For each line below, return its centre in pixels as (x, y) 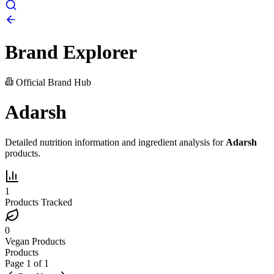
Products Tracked (39, 202)
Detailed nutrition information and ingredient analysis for (115, 142)
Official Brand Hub (52, 82)
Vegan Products (35, 241)
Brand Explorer (71, 52)
